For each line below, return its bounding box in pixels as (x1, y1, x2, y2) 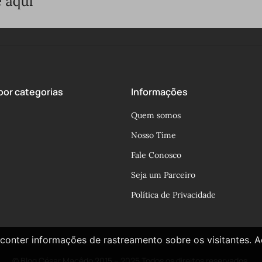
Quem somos (131, 109, 181, 120)
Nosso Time (131, 129, 176, 140)
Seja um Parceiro (131, 169, 195, 180)
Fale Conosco (131, 149, 181, 160)
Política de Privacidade (131, 189, 216, 200)
